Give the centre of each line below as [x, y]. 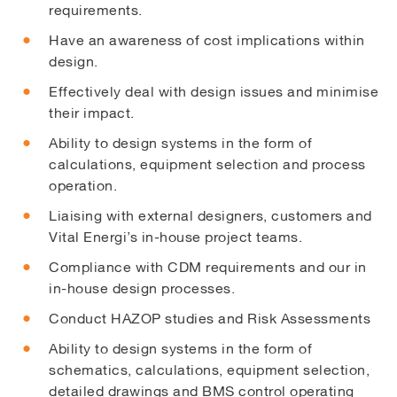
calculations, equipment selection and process [207, 163]
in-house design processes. [142, 288]
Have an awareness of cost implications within [207, 39]
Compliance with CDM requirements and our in [208, 266]
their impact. [92, 112]
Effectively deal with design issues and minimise [214, 91]
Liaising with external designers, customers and [210, 215]
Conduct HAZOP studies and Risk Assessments [210, 318]
